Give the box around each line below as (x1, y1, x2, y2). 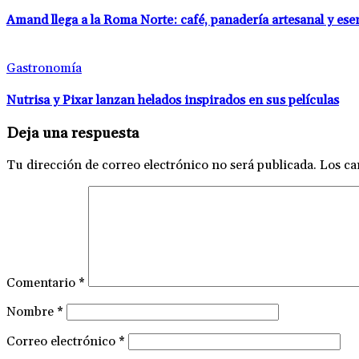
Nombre (6, 303, 57, 320)
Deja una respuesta (6, 124, 139, 143)
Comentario (6, 274, 79, 291)
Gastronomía (6, 59, 82, 76)
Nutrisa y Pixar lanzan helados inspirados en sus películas (6, 91, 339, 108)
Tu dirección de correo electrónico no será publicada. (6, 156, 317, 173)
